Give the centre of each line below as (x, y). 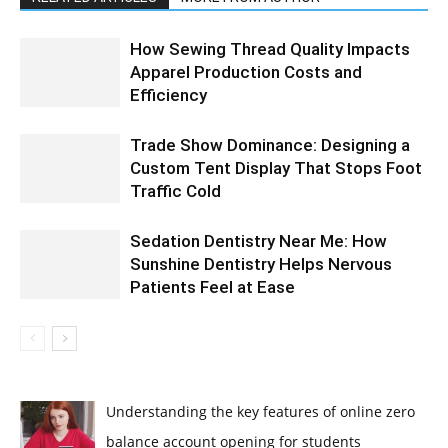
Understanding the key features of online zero (260, 411)
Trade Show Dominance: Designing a (270, 145)
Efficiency (168, 95)
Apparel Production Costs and (246, 72)
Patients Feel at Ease (212, 287)
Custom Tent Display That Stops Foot (276, 168)
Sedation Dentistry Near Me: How (258, 241)
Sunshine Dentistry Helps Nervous (261, 264)
